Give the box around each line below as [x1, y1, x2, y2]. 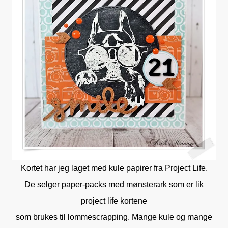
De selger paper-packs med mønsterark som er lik [24, 180, 204, 189]
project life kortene [81, 196, 147, 206]
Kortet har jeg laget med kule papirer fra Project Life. [20, 164, 208, 173]
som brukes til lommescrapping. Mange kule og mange [16, 213, 212, 222]
